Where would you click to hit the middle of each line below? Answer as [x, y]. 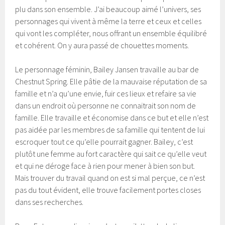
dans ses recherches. [49, 202]
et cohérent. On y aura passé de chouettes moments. [102, 45]
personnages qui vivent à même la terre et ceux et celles [108, 21]
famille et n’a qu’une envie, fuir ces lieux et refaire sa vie [106, 93]
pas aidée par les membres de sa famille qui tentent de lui [110, 129]
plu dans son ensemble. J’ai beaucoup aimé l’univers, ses [108, 9]
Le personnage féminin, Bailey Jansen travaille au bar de [107, 69]
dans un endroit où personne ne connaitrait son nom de [106, 105]
